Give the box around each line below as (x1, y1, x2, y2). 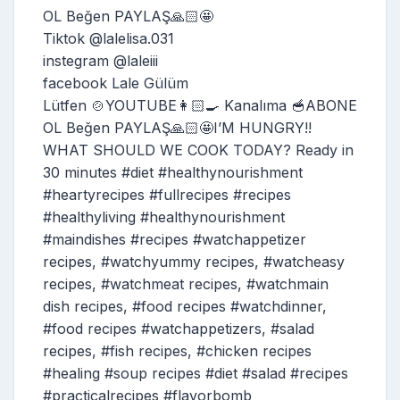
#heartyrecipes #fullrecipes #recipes (43, 185, 291, 204)
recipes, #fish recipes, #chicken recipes (43, 341, 312, 360)
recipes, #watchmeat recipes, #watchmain (43, 274, 329, 293)
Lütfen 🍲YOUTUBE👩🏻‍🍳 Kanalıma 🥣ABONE (43, 96, 357, 114)
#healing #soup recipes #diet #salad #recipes (43, 363, 348, 382)
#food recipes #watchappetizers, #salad (43, 319, 314, 337)
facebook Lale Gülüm (43, 73, 188, 92)
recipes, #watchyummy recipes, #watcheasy (43, 252, 345, 271)
